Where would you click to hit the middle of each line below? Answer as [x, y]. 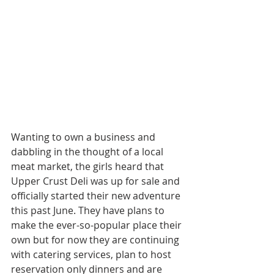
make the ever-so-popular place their [98, 225]
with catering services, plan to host [92, 255]
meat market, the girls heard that [89, 167]
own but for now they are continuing [96, 240]
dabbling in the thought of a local [88, 152]
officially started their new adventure [97, 196]
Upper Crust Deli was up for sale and [97, 181]
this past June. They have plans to [89, 211]
